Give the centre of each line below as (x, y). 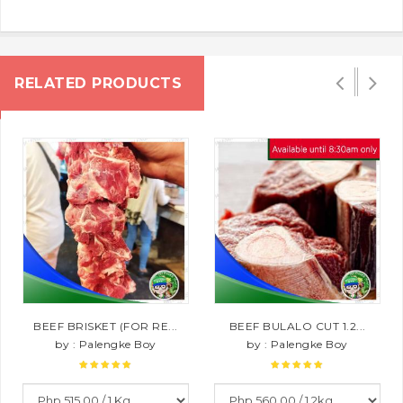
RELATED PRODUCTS (98, 83)
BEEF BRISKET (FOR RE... (106, 326)
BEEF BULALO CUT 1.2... (297, 326)
